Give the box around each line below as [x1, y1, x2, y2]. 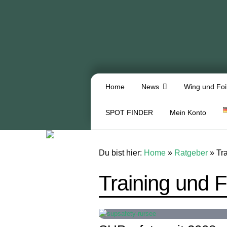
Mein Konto [170, 108, 207, 117]
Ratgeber [174, 148, 208, 157]
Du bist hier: [99, 148, 144, 157]
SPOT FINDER [105, 108, 154, 117]
